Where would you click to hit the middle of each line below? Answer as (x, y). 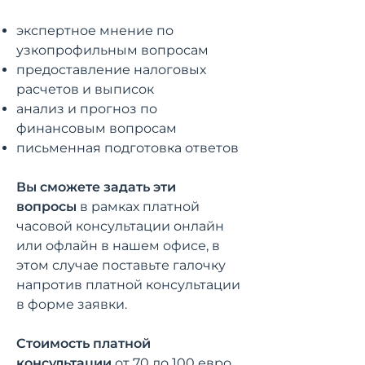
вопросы (46, 207)
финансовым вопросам (97, 128)
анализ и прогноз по (87, 109)
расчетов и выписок (85, 89)
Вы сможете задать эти (96, 187)
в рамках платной (138, 207)
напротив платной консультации (128, 285)
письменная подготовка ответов (128, 148)
